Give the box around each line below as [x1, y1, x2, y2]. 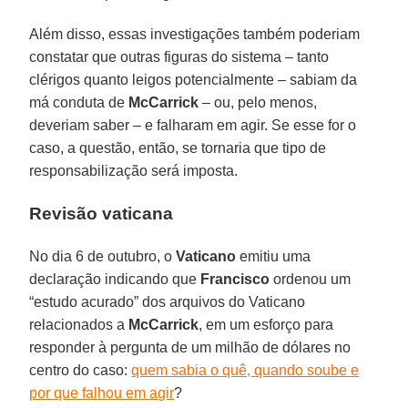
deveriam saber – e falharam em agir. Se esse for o [29, 117, 357, 133]
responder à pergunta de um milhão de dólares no [29, 339, 352, 355]
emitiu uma [236, 248, 311, 264]
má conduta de [29, 94, 129, 110]
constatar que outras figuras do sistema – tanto [29, 48, 330, 65]
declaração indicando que [29, 270, 201, 287]
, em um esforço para [199, 316, 334, 332]
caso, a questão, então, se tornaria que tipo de [29, 139, 327, 156]
